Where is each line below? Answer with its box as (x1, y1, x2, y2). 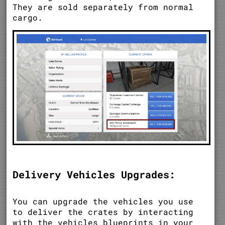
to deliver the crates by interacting (13, 206, 194, 217)
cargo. (13, 12, 43, 23)
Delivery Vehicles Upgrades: (13, 167, 176, 181)
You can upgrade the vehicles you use (13, 195, 194, 206)
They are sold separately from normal (13, 2, 194, 13)
